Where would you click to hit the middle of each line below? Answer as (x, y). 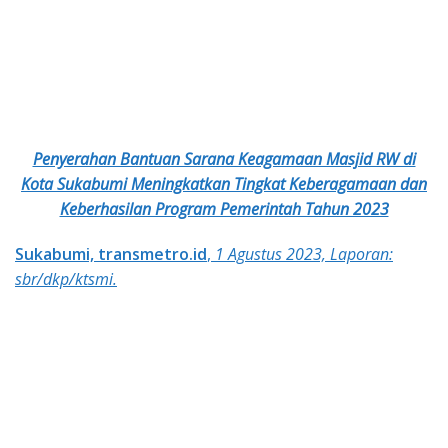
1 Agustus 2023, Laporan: (304, 254)
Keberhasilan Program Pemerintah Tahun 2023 (224, 209)
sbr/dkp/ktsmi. (66, 279)
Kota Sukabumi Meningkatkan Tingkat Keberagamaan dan (224, 184)
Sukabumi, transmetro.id (111, 254)
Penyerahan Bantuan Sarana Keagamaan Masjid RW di (224, 159)
